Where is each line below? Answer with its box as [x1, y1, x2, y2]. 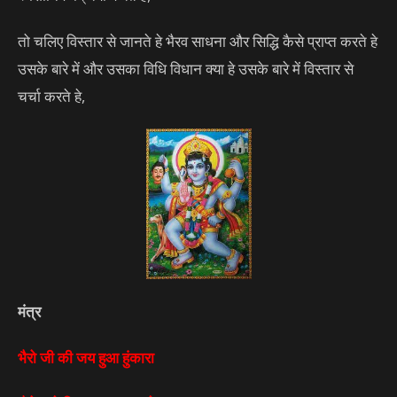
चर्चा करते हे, [18, 86, 85, 107]
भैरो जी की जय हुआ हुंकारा [18, 346, 154, 368]
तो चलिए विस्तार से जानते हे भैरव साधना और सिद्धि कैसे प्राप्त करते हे [18, 31, 378, 52]
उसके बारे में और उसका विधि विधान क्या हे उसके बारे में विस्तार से [18, 58, 354, 80]
